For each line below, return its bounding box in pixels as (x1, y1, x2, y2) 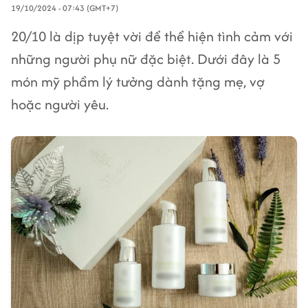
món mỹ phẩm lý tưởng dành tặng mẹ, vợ (11, 71, 265, 91)
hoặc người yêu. (11, 94, 109, 114)
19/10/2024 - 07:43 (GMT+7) (11, 2, 118, 14)
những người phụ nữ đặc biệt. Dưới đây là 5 (11, 49, 280, 69)
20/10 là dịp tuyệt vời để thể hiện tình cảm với (11, 26, 293, 46)
